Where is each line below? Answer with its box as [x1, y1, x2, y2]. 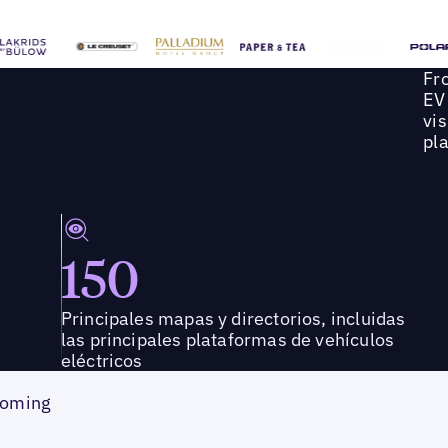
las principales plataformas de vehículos [60, 328, 395, 352]
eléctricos [60, 349, 143, 373]
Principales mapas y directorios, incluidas [60, 307, 406, 331]
